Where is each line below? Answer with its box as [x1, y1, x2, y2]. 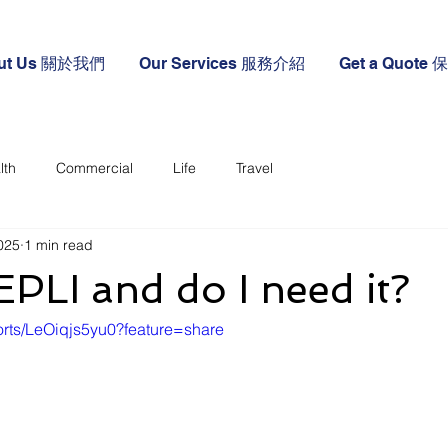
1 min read [24, 235, 93, 254]
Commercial [56, 158, 133, 177]
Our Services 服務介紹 [139, 54, 305, 73]
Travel [236, 158, 273, 177]
